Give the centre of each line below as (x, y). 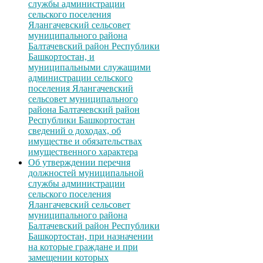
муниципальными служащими (90, 68)
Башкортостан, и (61, 57)
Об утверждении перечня (79, 163)
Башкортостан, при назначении (91, 237)
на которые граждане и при (83, 247)
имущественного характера (83, 152)
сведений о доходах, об (75, 131)
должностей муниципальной (86, 173)
